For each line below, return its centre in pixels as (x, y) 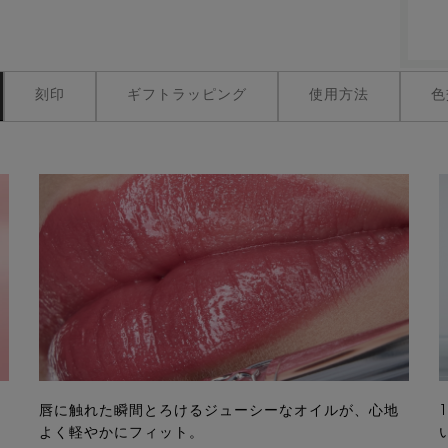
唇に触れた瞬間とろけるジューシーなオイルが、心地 (219, 411)
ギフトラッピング (186, 95)
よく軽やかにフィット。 (121, 433)
